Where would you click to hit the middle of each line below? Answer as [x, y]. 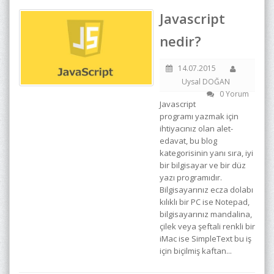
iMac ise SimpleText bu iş [206, 239]
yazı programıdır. [191, 177]
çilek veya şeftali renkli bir [207, 226]
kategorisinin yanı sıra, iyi [206, 153]
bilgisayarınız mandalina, [206, 214]
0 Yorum [231, 94]
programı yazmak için [199, 116]
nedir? [180, 41]
